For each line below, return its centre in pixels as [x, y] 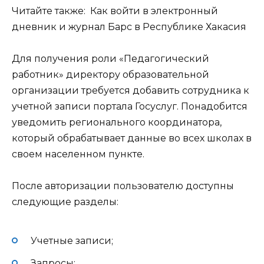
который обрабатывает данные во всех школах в [132, 138]
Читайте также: [49, 11]
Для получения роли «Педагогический [110, 59]
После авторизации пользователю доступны [123, 186]
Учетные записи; [72, 240]
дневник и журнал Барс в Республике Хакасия [129, 27]
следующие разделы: [65, 202]
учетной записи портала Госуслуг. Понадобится [130, 107]
